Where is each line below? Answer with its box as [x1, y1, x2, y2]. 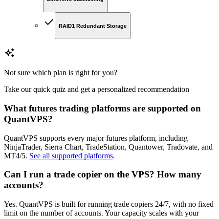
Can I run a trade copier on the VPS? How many [4, 169, 201, 180]
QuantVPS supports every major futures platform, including [4, 133, 188, 142]
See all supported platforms [29, 151, 113, 160]
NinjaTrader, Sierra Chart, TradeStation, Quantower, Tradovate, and [4, 142, 213, 151]
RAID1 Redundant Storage [59, 22, 127, 29]
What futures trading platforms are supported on [4, 103, 201, 113]
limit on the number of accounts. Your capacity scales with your [4, 209, 199, 218]
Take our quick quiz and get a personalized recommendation [4, 85, 189, 94]
